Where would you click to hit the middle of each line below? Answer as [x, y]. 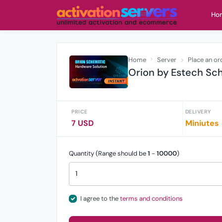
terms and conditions [151, 199]
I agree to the [100, 199]
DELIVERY [198, 111]
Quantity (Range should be [108, 153]
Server [167, 60]
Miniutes [202, 123]
